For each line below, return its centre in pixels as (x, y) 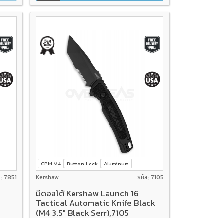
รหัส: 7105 (150, 177)
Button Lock (82, 163)
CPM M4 (51, 163)
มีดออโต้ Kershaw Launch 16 (88, 193)
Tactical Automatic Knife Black (96, 203)
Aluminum (117, 163)
